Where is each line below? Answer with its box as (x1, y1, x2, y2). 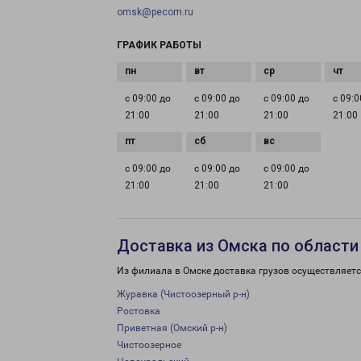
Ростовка (117, 305, 160, 317)
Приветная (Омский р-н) (117, 322, 227, 334)
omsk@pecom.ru (117, 6, 193, 18)
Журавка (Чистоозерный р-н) (117, 288, 250, 300)
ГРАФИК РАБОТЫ (117, 39, 201, 51)
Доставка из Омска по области (117, 236, 359, 255)
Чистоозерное (117, 339, 181, 351)
